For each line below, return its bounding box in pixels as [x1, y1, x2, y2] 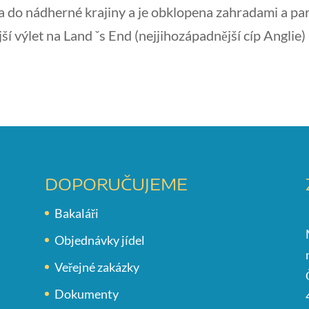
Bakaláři [54, 205, 99, 221]
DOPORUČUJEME [44, 172, 188, 194]
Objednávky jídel [54, 232, 145, 248]
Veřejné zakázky [54, 259, 139, 275]
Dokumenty [54, 286, 119, 301]
